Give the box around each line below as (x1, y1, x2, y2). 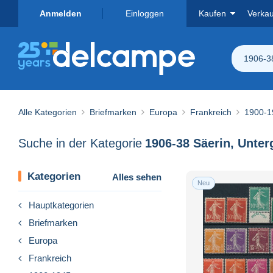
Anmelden (39, 9, 82, 18)
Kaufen (199, 9, 226, 18)
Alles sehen (112, 171, 161, 182)
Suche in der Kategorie (18, 136, 142, 151)
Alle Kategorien (18, 107, 77, 117)
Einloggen (125, 9, 164, 18)
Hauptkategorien (29, 199, 94, 210)
